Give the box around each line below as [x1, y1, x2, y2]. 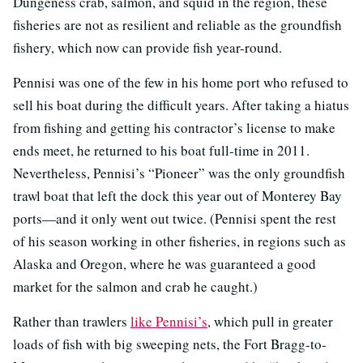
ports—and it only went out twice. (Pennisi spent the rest [13, 208, 336, 228]
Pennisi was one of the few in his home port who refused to [13, 72, 348, 92]
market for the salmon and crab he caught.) [13, 276, 258, 296]
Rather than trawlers [13, 311, 130, 331]
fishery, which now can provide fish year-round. [13, 37, 282, 57]
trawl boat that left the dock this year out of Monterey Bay [13, 186, 342, 205]
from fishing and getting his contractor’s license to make [13, 117, 335, 137]
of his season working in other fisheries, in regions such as [13, 231, 346, 250]
